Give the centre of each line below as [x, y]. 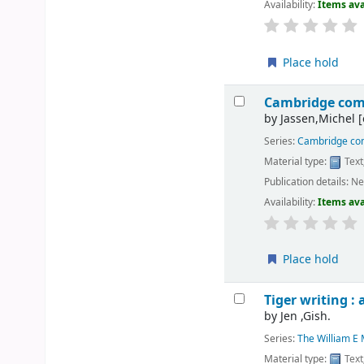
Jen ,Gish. [306, 317]
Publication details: [308, 182]
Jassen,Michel [318, 119]
